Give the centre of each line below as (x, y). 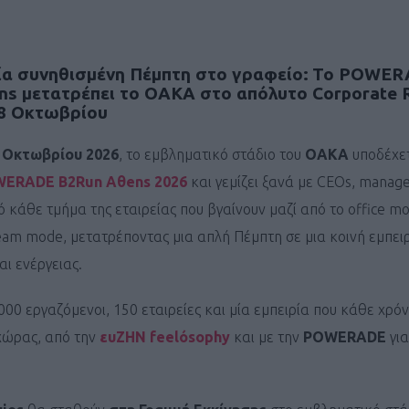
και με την (267, 337)
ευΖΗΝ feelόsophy (165, 337)
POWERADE (345, 337)
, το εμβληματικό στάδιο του (212, 155)
